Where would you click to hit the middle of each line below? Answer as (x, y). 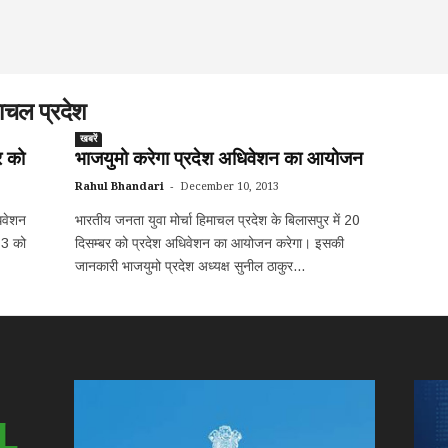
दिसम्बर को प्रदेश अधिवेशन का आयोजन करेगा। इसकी (209, 243)
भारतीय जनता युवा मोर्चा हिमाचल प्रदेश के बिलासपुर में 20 (217, 220)
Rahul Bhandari (119, 186)
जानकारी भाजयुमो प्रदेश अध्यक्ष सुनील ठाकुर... (189, 266)
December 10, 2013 (229, 186)
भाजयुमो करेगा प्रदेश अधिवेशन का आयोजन (218, 158)
